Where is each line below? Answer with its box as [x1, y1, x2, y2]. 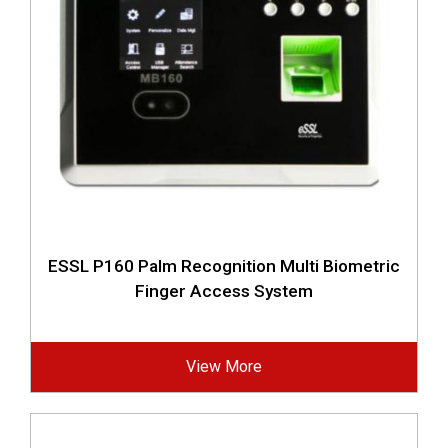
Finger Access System [135, 281, 313, 301]
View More [186, 357, 262, 376]
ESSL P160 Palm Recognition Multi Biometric [48, 256, 400, 276]
